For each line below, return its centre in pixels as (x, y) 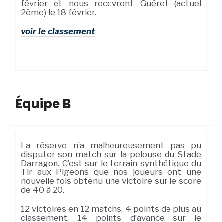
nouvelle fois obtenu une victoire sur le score (111, 181)
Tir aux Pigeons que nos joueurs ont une (111, 172)
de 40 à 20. (43, 190)
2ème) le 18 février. (58, 13)
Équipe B (43, 104)
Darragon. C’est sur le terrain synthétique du (111, 163)
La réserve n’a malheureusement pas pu (111, 145)
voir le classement (58, 31)
